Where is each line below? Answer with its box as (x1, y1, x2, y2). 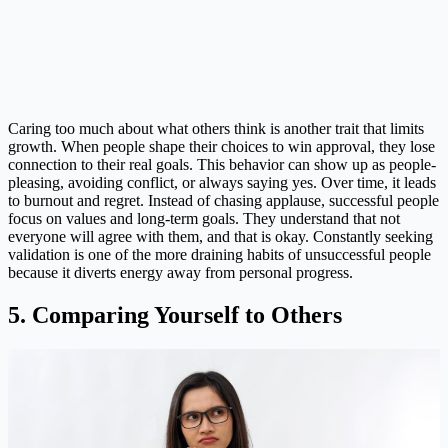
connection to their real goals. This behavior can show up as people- (8, 155, 436, 173)
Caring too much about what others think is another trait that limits (8, 119, 424, 137)
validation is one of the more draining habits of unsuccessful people (8, 245, 431, 263)
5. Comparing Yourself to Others (8, 301, 342, 328)
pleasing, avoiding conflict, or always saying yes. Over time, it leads (8, 173, 436, 191)
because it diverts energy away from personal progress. (8, 263, 353, 281)
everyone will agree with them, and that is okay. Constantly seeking (8, 227, 433, 245)
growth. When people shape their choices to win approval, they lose (8, 137, 435, 155)
